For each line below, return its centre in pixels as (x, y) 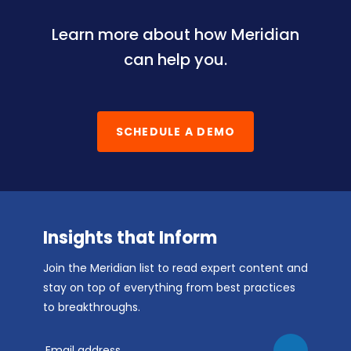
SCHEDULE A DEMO (175, 131)
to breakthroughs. (92, 307)
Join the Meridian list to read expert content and (175, 268)
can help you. (175, 59)
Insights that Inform (130, 237)
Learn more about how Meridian (175, 34)
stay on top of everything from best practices (169, 287)
